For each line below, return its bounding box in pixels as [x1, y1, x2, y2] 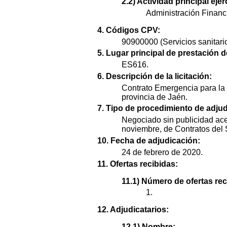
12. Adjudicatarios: [97, 205, 169, 214]
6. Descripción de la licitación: [97, 71, 212, 81]
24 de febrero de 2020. [122, 147, 203, 157]
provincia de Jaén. [122, 92, 187, 101]
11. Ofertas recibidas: [97, 159, 178, 168]
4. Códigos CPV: [97, 25, 160, 34]
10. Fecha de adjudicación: [97, 136, 200, 145]
